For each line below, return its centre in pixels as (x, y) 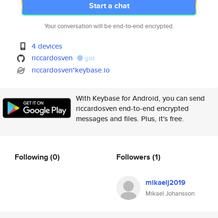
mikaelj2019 (165, 182)
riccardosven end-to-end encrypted (132, 108)
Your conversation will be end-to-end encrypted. (109, 26)
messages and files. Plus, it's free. (130, 118)
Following (32, 157)
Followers (134, 157)
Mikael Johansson (170, 193)
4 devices (47, 46)
